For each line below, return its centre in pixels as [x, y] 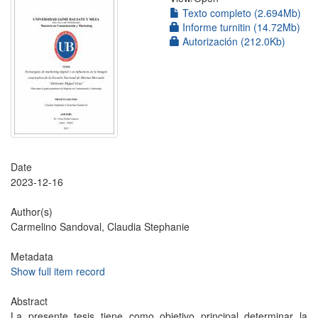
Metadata [32, 256]
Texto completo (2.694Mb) [240, 13]
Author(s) [32, 212]
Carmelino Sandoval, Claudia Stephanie [100, 226]
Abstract [29, 301]
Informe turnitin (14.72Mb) [240, 27]
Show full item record [58, 271]
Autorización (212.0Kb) [232, 41]
